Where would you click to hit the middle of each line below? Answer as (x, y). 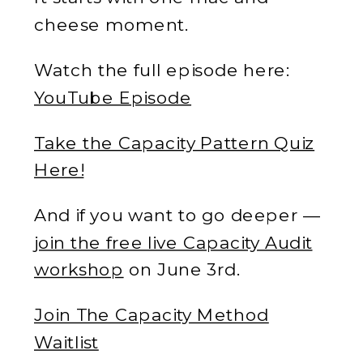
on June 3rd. (182, 269)
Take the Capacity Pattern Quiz (175, 142)
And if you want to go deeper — (177, 214)
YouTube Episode (113, 96)
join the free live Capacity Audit (173, 241)
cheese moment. (111, 24)
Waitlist (66, 342)
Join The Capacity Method (152, 314)
